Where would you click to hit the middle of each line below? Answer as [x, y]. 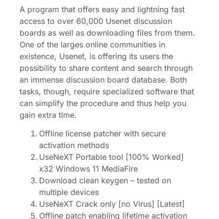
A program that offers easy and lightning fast [102, 9]
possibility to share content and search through [106, 68]
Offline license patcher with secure [102, 134]
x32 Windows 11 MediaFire [88, 169]
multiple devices [69, 192]
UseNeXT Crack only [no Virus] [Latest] [112, 204]
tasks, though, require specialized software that [107, 91]
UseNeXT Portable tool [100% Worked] [111, 157]
